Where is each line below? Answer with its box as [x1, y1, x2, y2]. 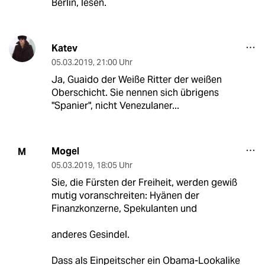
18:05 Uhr [96, 160, 132, 171]
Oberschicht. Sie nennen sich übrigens [51, 86, 219, 99]
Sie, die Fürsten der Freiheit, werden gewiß [51, 176, 237, 189]
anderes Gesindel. [51, 228, 130, 241]
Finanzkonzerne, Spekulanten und [51, 202, 197, 215]
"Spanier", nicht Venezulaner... [51, 99, 179, 112]
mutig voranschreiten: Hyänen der [51, 189, 199, 202]
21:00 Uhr [96, 57, 132, 68]
